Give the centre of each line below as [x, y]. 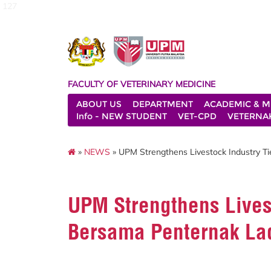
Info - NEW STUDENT [122, 116]
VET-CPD [197, 116]
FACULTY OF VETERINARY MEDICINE [142, 84]
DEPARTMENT [163, 104]
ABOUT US [99, 104]
